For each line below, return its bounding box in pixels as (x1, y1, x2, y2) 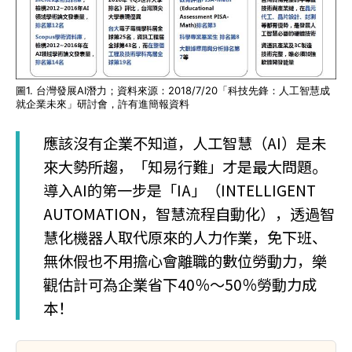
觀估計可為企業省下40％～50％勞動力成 (43, 273, 317, 296)
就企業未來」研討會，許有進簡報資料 (16, 97, 189, 111)
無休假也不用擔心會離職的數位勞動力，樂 (43, 250, 327, 273)
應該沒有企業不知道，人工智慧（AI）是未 (43, 132, 326, 155)
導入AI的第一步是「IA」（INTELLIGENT (43, 179, 316, 202)
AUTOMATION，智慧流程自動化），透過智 (43, 203, 335, 225)
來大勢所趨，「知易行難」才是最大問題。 (43, 156, 327, 178)
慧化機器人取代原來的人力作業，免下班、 (43, 226, 327, 249)
